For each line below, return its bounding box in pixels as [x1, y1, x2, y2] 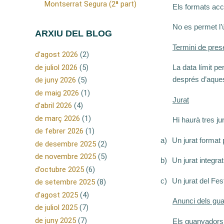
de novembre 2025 [35, 152, 96, 161]
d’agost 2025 [35, 190, 78, 199]
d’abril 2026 [35, 101, 72, 110]
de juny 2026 [35, 75, 76, 85]
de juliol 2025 [35, 203, 77, 212]
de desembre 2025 [35, 139, 96, 148]
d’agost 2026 [35, 50, 78, 59]
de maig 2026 [35, 88, 79, 97]
